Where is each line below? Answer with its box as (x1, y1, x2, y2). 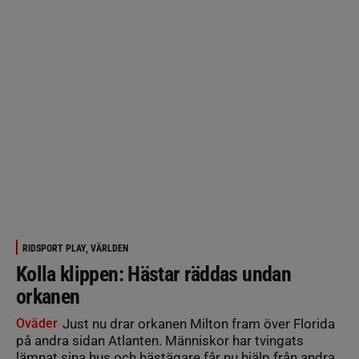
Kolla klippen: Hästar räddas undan (16, 262, 291, 286)
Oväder (16, 316, 58, 331)
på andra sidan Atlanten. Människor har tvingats (16, 333, 304, 349)
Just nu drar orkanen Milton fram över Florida (59, 316, 335, 332)
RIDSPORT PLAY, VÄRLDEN (22, 243, 128, 254)
